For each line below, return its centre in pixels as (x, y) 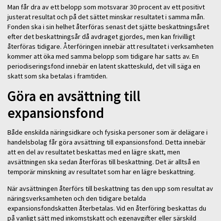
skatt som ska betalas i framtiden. (57, 76)
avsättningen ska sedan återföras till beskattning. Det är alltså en (104, 162)
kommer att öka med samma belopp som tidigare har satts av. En (103, 56)
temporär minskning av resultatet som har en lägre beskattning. (101, 171)
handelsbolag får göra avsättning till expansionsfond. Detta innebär (107, 142)
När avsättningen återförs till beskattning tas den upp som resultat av (110, 189)
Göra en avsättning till (74, 96)
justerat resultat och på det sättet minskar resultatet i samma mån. (106, 17)
